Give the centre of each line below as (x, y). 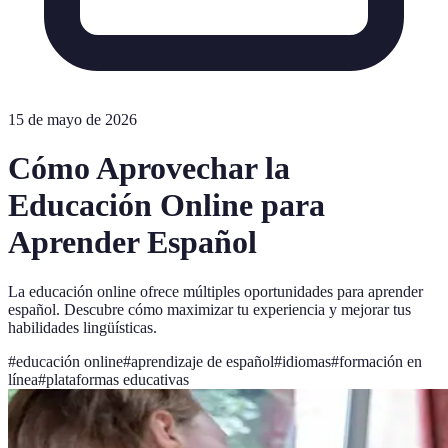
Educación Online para (166, 205)
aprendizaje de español (202, 361)
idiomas (306, 361)
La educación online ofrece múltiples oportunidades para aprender (215, 291)
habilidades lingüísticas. (82, 327)
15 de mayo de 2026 (72, 119)
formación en (380, 361)
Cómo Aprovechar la (149, 168)
